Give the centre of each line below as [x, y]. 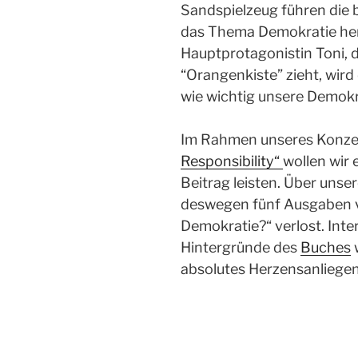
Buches [326, 247]
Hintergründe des [241, 247]
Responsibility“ [232, 161]
